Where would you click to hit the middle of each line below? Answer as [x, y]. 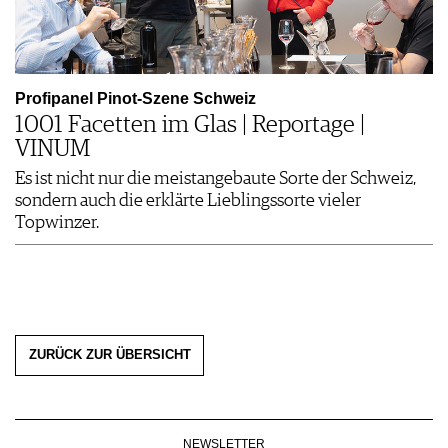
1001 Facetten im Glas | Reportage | [190, 124]
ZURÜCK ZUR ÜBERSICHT [109, 355]
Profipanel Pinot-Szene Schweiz [135, 98]
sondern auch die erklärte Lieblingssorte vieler [188, 200]
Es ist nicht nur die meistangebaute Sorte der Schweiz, [215, 178]
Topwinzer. [57, 222]
